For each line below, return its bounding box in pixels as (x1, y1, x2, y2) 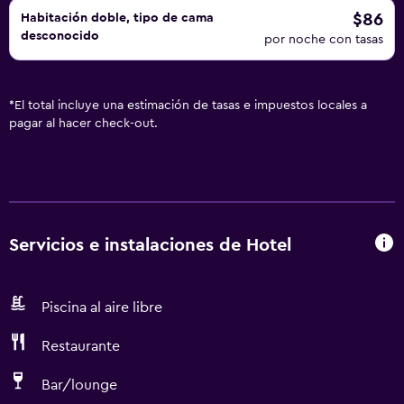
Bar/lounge (41, 378, 117, 392)
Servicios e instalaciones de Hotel (9, 235, 291, 254)
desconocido (21, 30, 99, 42)
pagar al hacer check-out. (9, 117, 158, 130)
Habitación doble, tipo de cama (21, 12, 214, 24)
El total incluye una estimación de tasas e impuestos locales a (14, 99, 367, 112)
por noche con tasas (264, 33, 383, 46)
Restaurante (41, 339, 120, 353)
